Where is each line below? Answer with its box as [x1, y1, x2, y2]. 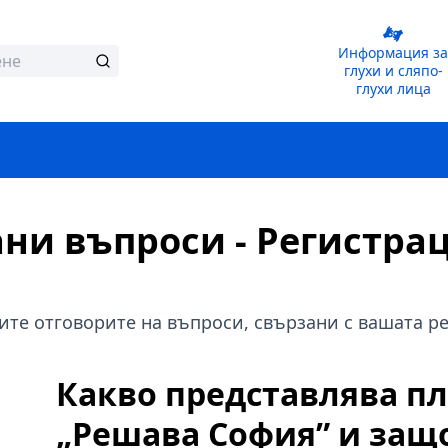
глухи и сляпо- [343, 61, 443, 80]
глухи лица [355, 79, 431, 98]
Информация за [338, 43, 350, 62]
